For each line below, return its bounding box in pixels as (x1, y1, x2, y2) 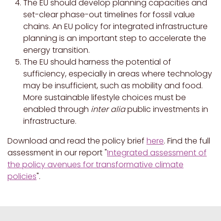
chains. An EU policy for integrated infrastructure (23, 21, 208, 33)
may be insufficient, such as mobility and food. (23, 80, 203, 92)
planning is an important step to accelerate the (23, 33, 206, 44)
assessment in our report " (7, 147, 107, 159)
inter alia (91, 104, 125, 115)
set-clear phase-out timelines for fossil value (23, 9, 195, 21)
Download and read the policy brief (7, 135, 147, 147)
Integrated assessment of (107, 147, 207, 159)
